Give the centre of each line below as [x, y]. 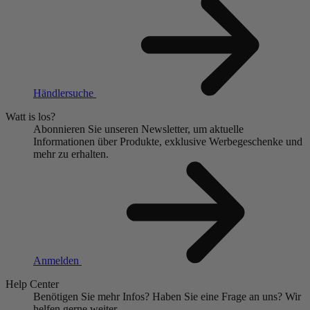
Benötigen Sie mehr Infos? [91, 297]
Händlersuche [65, 93]
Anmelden [57, 261]
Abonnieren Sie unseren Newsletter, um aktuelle [138, 129]
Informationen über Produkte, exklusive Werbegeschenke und [168, 142]
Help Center [32, 284]
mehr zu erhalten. [71, 154]
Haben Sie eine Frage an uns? [217, 297]
